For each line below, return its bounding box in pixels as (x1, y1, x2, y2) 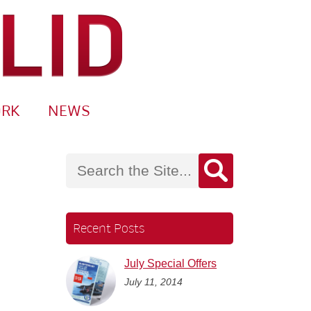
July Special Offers (124, 258, 217, 270)
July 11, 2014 (124, 276, 183, 288)
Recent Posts (72, 221, 144, 237)
